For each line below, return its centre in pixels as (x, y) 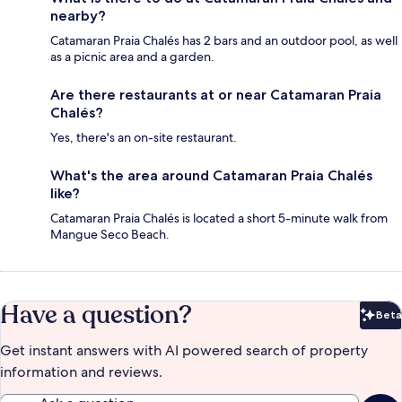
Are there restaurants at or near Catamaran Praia (216, 95)
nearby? (78, 16)
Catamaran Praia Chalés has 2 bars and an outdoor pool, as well (224, 41)
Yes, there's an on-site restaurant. (144, 138)
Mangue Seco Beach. (110, 235)
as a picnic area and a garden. (132, 57)
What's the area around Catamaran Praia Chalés (211, 176)
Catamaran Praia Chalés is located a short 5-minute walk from (219, 218)
